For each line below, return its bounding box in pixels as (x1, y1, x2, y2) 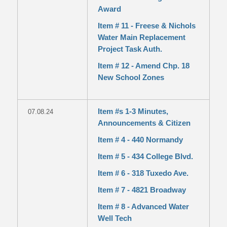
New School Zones (97, 73, 164, 82)
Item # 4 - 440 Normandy (97, 135, 183, 144)
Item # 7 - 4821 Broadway (97, 185, 186, 194)
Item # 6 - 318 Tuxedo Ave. (97, 169, 188, 177)
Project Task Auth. (97, 45, 162, 53)
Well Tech (97, 214, 132, 222)
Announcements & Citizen (97, 119, 191, 127)
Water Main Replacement (97, 33, 185, 42)
